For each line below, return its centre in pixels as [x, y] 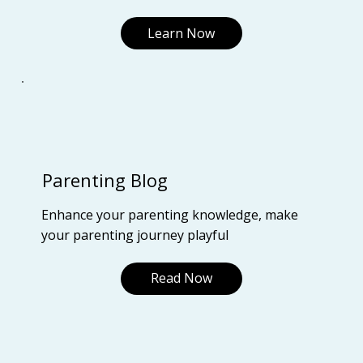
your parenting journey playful [135, 235]
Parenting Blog [105, 180]
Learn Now [181, 33]
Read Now [181, 278]
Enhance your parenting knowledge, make [170, 215]
